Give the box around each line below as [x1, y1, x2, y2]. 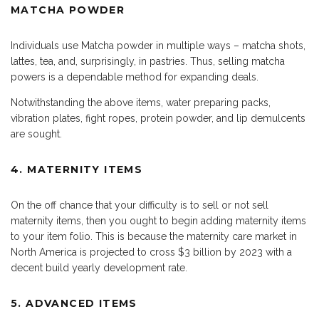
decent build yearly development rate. [11, 262, 187, 274]
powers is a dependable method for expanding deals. [11, 71, 258, 83]
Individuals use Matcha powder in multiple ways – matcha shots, [11, 40, 305, 52]
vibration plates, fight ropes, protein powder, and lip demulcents [11, 113, 305, 125]
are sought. [11, 128, 62, 140]
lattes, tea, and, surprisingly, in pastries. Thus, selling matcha [11, 56, 285, 68]
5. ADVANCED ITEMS [11, 297, 137, 310]
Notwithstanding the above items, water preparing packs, [11, 97, 271, 109]
